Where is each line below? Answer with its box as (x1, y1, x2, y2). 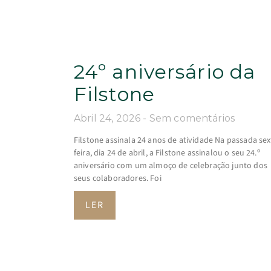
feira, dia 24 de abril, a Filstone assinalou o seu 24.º (74, 146, 260, 159)
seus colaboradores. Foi (74, 172, 162, 184)
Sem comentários (149, 112, 235, 124)
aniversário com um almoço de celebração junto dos (74, 159, 267, 172)
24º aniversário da (74, 59, 256, 83)
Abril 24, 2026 (74, 112, 143, 124)
